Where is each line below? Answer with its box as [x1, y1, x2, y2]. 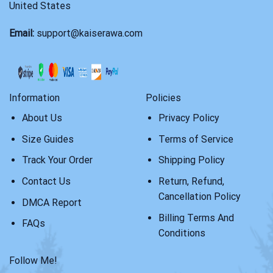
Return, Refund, [158, 175, 224, 187]
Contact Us [21, 175, 71, 187]
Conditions [158, 227, 205, 239]
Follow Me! [9, 255, 57, 267]
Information [9, 92, 60, 104]
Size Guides [21, 133, 74, 145]
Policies [146, 92, 181, 104]
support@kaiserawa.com [37, 27, 143, 40]
